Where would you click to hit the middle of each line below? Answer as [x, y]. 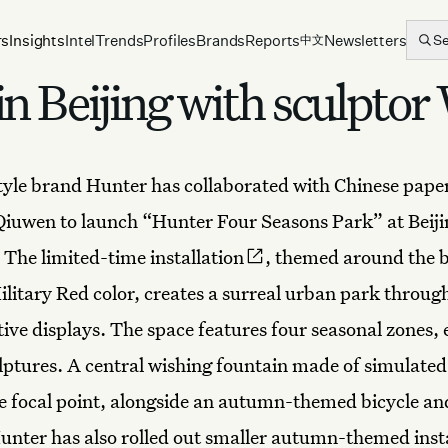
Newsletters [365, 40]
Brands [221, 40]
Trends [119, 40]
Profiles [170, 40]
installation [197, 256]
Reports [273, 40]
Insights [37, 40]
